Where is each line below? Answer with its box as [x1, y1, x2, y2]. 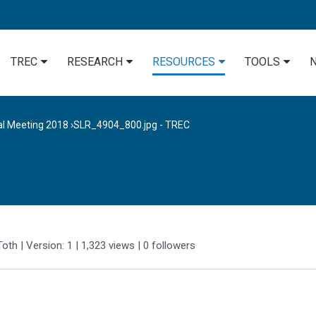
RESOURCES [152, 54, 215, 68]
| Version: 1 [20, 239, 73, 253]
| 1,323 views [75, 239, 135, 253]
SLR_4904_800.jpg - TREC [73, 119, 190, 131]
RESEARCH [67, 54, 123, 68]
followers [152, 239, 195, 253]
